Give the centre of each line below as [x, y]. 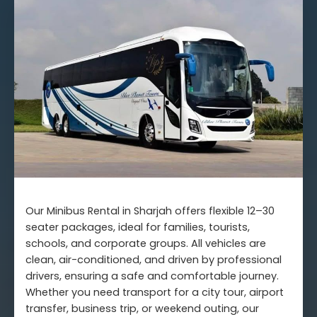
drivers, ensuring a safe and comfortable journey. [152, 276]
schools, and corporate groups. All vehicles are [146, 243]
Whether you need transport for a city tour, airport [155, 292]
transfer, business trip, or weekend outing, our [142, 308]
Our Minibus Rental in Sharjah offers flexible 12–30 [150, 211]
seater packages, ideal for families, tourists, [138, 227]
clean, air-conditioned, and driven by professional [154, 259]
